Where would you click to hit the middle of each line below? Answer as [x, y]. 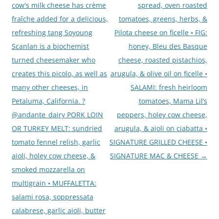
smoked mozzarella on [48, 169]
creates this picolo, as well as [59, 73]
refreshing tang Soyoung [52, 32]
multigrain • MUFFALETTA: [54, 183]
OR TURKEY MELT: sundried [57, 128]
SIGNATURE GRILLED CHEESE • [158, 142]
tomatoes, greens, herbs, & [163, 19]
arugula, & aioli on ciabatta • [161, 128]
